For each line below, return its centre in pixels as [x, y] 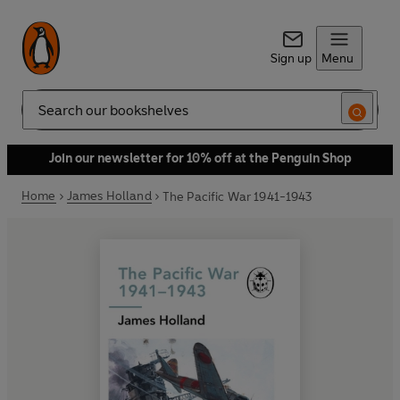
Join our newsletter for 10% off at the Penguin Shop [200, 158]
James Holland [109, 196]
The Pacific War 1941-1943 [237, 196]
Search [41, 117]
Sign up [291, 58]
